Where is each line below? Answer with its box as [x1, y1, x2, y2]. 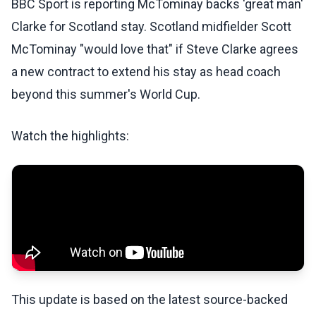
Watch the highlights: [11, 128, 129, 144]
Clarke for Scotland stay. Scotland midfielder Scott [11, 19, 291, 35]
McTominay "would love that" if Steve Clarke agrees [11, 42, 298, 57]
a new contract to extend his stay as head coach [11, 64, 281, 80]
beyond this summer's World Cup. [11, 87, 200, 102]
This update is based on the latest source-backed [11, 292, 288, 308]
